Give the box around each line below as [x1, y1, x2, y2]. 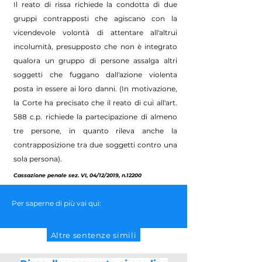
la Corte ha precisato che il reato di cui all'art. [13, 98, 177, 107]
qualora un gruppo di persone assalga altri [13, 56, 177, 65]
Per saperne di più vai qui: [12, 199, 103, 208]
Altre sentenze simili [50, 230, 137, 240]
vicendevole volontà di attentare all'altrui [13, 28, 177, 37]
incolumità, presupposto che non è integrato [13, 42, 177, 51]
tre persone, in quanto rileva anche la [13, 126, 177, 135]
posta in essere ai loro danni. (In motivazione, [13, 84, 177, 93]
